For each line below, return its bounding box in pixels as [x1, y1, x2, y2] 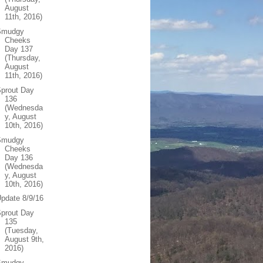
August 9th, [5, 235, 45, 244]
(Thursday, [5, 53, 41, 62]
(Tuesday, [5, 226, 39, 235]
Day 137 [5, 45, 33, 53]
